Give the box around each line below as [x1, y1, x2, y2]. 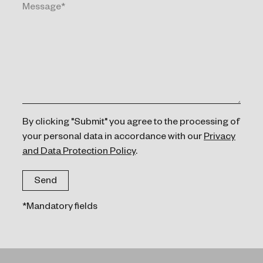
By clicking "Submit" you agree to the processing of [22, 118, 240, 129]
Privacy [204, 133, 235, 143]
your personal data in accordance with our [22, 133, 204, 143]
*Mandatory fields [22, 203, 97, 213]
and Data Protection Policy [22, 147, 136, 158]
